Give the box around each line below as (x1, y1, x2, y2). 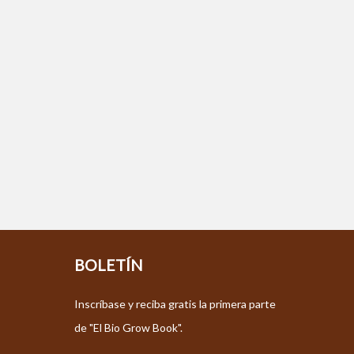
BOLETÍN (73, 256, 143, 275)
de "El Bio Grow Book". (73, 321, 183, 335)
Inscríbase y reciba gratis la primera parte (73, 297, 276, 311)
